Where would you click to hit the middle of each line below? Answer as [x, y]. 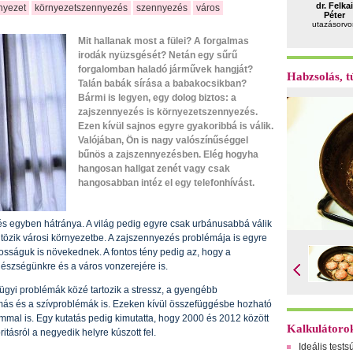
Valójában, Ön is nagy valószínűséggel [163, 140]
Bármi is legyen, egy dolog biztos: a [157, 98]
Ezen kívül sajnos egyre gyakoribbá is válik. [176, 126]
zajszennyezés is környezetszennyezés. [168, 112]
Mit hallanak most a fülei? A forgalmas [163, 41]
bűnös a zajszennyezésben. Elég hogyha [168, 154]
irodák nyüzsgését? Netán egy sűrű [158, 55]
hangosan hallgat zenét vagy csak [154, 169]
